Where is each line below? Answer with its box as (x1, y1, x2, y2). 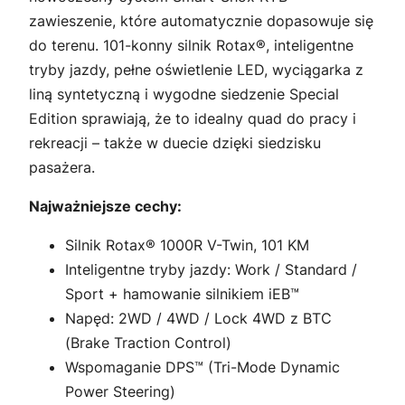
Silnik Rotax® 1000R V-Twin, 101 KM (65, 235, 309, 254)
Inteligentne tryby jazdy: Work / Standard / (65, 259, 357, 278)
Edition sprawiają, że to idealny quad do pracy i (29, 108, 356, 127)
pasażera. (29, 157, 95, 176)
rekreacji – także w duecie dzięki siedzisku (29, 133, 321, 152)
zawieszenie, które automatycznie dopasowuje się (29, 11, 373, 30)
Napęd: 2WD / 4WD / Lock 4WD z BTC (65, 308, 332, 327)
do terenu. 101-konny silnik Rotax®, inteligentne (29, 35, 353, 54)
